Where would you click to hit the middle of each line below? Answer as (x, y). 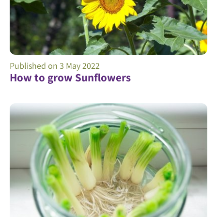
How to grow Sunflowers (70, 77)
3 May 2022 (80, 65)
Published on (35, 65)
